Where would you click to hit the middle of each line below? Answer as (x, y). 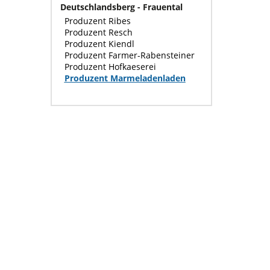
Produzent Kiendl (99, 44)
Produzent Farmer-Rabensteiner (129, 55)
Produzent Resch (98, 33)
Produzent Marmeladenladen (125, 78)
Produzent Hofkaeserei (110, 67)
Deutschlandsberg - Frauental (121, 7)
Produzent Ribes (97, 21)
